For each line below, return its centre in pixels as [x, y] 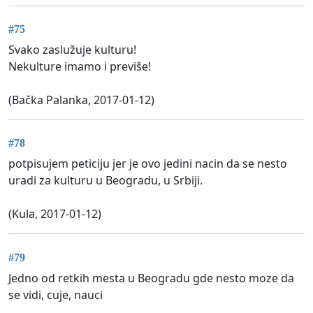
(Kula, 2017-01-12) [55, 214]
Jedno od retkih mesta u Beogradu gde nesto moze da [151, 278]
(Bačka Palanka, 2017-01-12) [81, 100]
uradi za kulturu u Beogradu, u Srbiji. [105, 181]
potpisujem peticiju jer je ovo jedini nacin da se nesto [148, 164]
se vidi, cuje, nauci [56, 294]
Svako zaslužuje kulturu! [72, 50]
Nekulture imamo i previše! [80, 67]
